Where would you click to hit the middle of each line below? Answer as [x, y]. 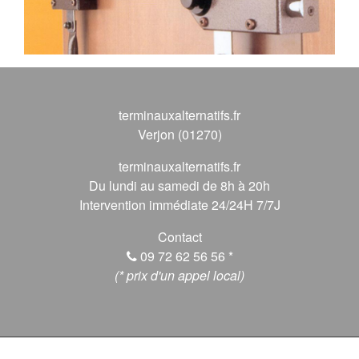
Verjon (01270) [179, 134]
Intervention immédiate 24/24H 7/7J [179, 204]
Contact [179, 236]
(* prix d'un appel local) [179, 275]
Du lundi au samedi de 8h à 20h [179, 185]
